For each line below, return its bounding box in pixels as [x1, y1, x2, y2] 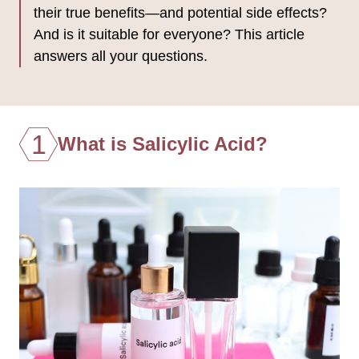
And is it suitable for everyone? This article [34, 26, 305, 42]
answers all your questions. [34, 47, 208, 64]
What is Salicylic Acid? [58, 132, 268, 155]
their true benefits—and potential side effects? [34, 4, 327, 21]
